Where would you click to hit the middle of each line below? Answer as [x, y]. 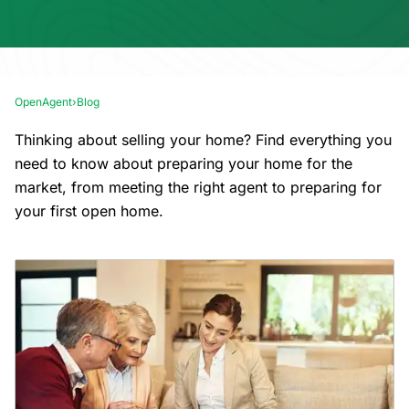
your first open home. [89, 211]
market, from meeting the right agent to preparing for [198, 187]
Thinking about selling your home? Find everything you [203, 140]
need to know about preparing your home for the [184, 163]
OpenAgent [43, 102]
